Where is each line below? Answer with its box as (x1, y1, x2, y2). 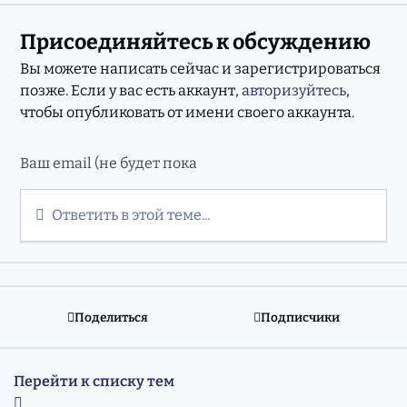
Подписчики (261, 309, 340, 325)
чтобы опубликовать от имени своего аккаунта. (20, 103, 355, 121)
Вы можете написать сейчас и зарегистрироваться (20, 59, 382, 77)
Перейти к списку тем (14, 372, 174, 391)
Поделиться (74, 309, 148, 325)
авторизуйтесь (242, 81, 347, 99)
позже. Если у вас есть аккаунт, (20, 81, 243, 99)
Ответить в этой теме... (49, 205, 211, 223)
